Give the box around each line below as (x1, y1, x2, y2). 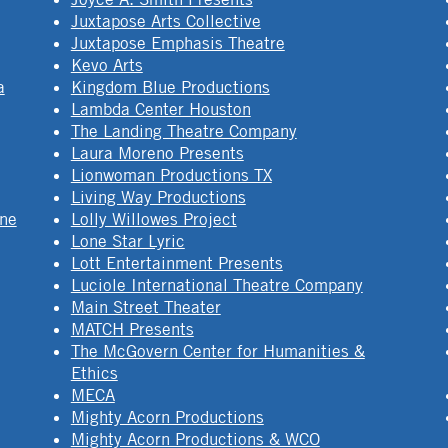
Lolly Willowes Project (70, 208, 237, 229)
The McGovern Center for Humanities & (70, 340, 365, 361)
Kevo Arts (70, 54, 143, 75)
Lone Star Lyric (70, 230, 185, 251)
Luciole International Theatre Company (70, 274, 363, 295)
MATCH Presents (70, 318, 194, 339)
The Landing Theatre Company (70, 120, 297, 141)
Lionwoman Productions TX (70, 164, 272, 185)
